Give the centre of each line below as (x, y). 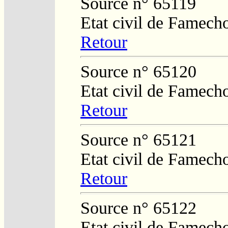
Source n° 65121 (138, 139)
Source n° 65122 (138, 208)
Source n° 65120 (138, 71)
